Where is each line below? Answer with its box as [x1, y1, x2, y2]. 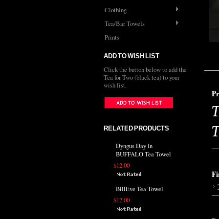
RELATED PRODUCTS [104, 125, 169, 132]
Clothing [105, 5, 127, 14]
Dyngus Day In [116, 142, 153, 150]
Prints [105, 33, 119, 42]
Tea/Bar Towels [105, 19, 145, 28]
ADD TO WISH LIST [104, 52, 159, 60]
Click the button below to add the [104, 65, 187, 74]
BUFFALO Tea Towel [116, 150, 171, 158]
